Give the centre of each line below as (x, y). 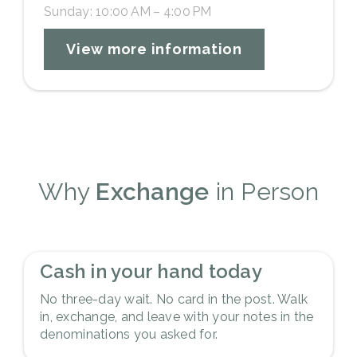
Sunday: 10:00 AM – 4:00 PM (128, 11)
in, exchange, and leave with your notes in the (177, 316)
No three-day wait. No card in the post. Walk (174, 299)
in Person (264, 191)
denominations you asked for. (129, 334)
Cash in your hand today (151, 271)
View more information (154, 49)
